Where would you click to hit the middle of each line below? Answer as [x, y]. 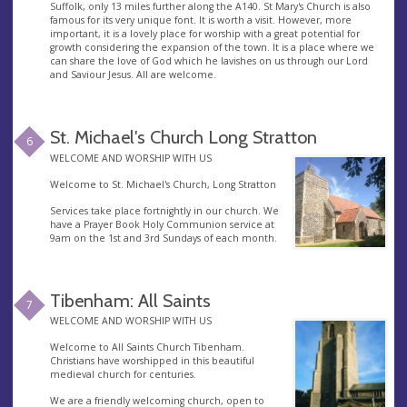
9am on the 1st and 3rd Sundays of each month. [163, 238]
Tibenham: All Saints [130, 300]
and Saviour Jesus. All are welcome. [133, 75]
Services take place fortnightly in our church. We [164, 210]
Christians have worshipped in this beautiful [152, 361]
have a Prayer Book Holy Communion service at [162, 224]
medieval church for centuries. [123, 375]
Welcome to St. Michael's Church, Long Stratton [163, 184]
